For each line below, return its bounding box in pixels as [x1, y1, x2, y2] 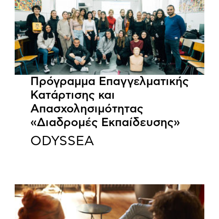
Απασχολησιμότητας [30, 103, 143, 115]
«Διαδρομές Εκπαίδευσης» [30, 117, 180, 129]
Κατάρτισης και [30, 89, 115, 102]
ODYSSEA [30, 134, 96, 148]
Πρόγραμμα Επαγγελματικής [30, 76, 189, 88]
